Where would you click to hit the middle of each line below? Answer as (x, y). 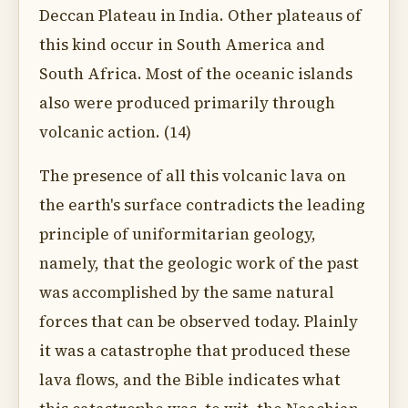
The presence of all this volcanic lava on (193, 176)
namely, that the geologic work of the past (199, 263)
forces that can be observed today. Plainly (199, 321)
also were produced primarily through (187, 103)
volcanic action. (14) (115, 132)
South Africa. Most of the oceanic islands (196, 74)
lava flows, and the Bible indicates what (190, 380)
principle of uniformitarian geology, (178, 234)
